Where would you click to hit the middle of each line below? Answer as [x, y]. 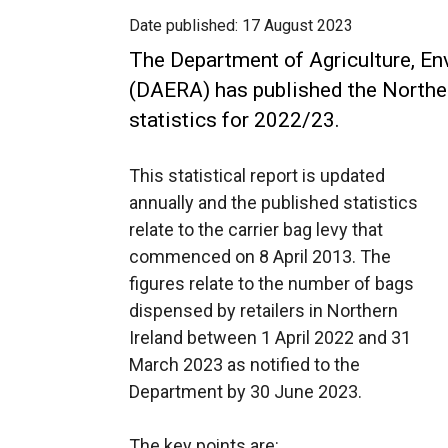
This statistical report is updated [257, 175]
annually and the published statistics [273, 202]
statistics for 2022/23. [234, 120]
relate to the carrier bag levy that [256, 229]
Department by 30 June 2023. [245, 391]
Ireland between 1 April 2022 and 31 [270, 337]
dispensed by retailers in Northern [263, 310]
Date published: [185, 25]
